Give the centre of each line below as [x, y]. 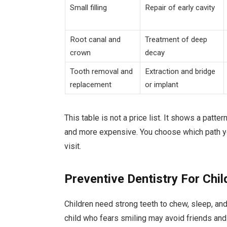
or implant [161, 84]
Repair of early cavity [180, 7]
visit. [73, 146]
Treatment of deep [176, 39]
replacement [90, 84]
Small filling [88, 7]
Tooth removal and [101, 71]
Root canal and [95, 39]
